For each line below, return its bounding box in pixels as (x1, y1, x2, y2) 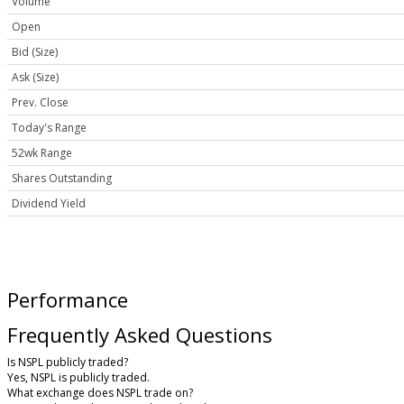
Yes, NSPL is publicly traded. (7, 369, 150, 385)
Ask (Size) (12, 69, 59, 86)
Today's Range (12, 120, 87, 136)
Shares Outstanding (12, 170, 112, 187)
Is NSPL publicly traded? (7, 353, 128, 370)
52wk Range (12, 145, 72, 161)
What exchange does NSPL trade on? (7, 384, 193, 400)
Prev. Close (12, 95, 69, 111)
